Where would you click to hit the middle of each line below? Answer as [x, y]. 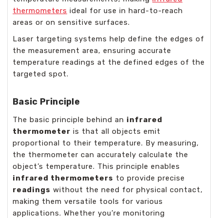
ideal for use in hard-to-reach [125, 10]
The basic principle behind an [70, 119]
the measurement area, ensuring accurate [92, 50]
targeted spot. [41, 74]
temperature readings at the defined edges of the [109, 62]
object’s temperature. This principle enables [96, 166]
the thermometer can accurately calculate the [100, 154]
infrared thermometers [63, 178]
